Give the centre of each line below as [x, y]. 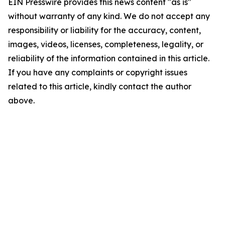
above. [21, 100]
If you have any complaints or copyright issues [98, 72]
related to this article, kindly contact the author [100, 86]
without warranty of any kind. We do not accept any [109, 16]
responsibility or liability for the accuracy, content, [104, 30]
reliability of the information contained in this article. [109, 58]
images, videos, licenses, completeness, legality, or [106, 44]
